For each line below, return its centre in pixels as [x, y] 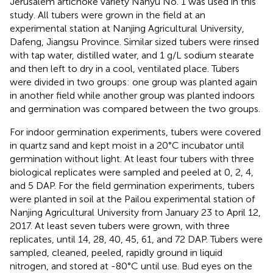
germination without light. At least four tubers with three [132, 158]
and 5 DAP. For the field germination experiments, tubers [132, 185]
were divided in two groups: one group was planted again [133, 82]
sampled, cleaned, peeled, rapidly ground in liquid [116, 252]
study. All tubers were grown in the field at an [108, 15]
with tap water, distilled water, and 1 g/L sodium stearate [132, 55]
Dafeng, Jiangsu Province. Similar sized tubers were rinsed [134, 41]
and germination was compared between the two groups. [135, 108]
